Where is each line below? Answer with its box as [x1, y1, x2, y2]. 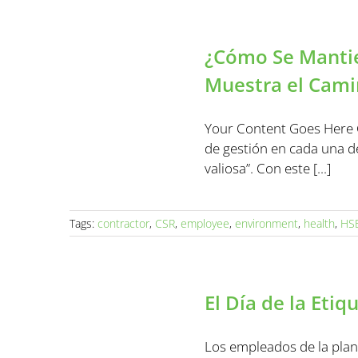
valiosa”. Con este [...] [205, 159, 331, 177]
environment [235, 216, 298, 231]
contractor [97, 216, 149, 231]
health [304, 216, 335, 231]
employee [181, 216, 229, 231]
